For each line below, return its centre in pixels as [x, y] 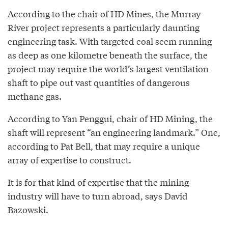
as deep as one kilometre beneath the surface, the [108, 55]
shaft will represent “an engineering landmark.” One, [114, 132]
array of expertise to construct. [69, 160]
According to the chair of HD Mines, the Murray [104, 14]
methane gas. [35, 96]
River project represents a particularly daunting [104, 27]
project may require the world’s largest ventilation [108, 69]
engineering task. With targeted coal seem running [110, 41]
